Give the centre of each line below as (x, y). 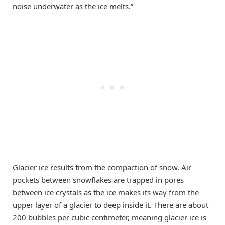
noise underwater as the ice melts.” (73, 6)
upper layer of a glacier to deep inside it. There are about (110, 205)
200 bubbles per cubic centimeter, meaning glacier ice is (109, 218)
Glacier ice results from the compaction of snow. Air (102, 167)
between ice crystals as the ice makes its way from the (106, 193)
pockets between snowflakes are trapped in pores (98, 180)
